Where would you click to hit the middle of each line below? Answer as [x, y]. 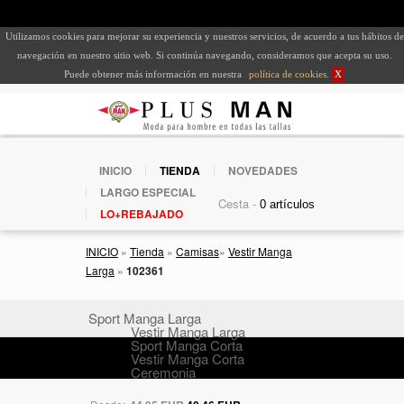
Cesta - [237, 203]
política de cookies [286, 74]
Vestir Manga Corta [188, 358]
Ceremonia [163, 372]
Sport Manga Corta [187, 344]
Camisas [197, 251]
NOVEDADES [263, 170]
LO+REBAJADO [142, 213]
